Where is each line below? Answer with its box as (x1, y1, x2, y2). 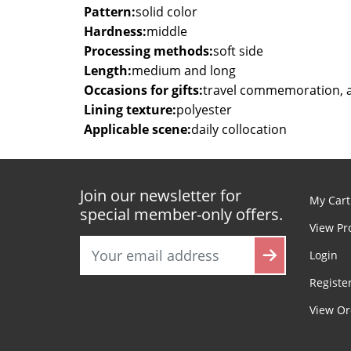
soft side (213, 42, 263, 60)
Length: (84, 61, 132, 79)
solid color (136, 2, 197, 20)
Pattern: (84, 2, 136, 20)
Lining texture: (84, 100, 176, 118)
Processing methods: (84, 42, 213, 60)
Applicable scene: (84, 120, 191, 138)
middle (147, 22, 187, 40)
